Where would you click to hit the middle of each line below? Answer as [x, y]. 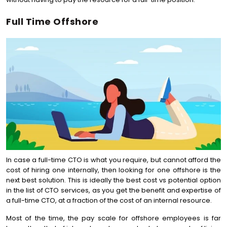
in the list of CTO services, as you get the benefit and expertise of [113, 190]
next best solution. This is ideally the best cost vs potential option [113, 180]
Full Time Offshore [52, 22]
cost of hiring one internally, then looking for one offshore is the [113, 170]
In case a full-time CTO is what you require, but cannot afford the [113, 160]
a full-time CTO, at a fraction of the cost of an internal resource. [109, 200]
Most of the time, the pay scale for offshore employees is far [113, 218]
